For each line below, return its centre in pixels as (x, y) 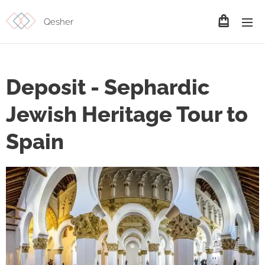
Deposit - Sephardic (108, 87)
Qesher (59, 22)
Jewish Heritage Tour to (127, 114)
